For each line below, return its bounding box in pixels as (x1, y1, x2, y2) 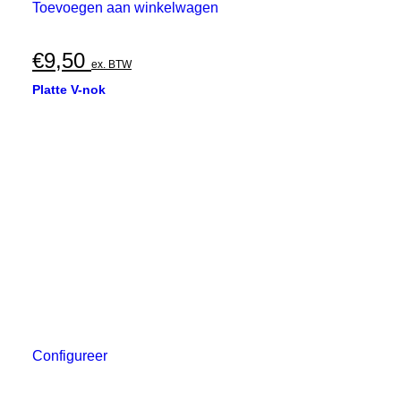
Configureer (32, 348, 107, 363)
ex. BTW (91, 58, 132, 71)
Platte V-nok (32, 82, 106, 97)
